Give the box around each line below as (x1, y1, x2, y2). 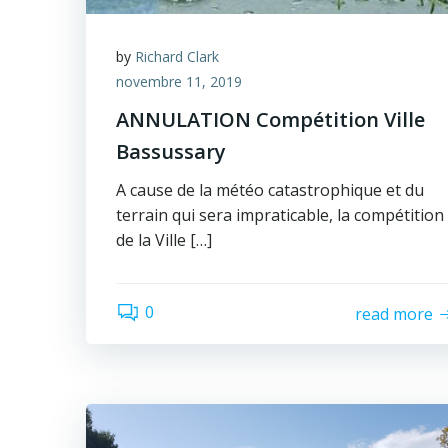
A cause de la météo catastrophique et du (116, 179, 424, 201)
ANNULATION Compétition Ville (116, 106, 425, 133)
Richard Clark (135, 47, 219, 66)
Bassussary (116, 138, 226, 165)
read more (355, 302, 434, 325)
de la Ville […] (116, 229, 212, 251)
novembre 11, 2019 (116, 72, 242, 91)
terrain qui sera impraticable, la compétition (116, 204, 444, 226)
